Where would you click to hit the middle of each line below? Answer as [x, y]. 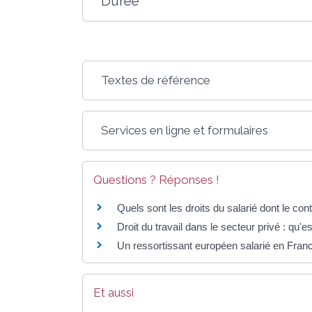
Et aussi [114, 293]
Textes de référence [156, 80]
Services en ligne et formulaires [185, 131]
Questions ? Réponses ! [156, 180]
